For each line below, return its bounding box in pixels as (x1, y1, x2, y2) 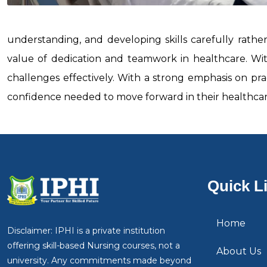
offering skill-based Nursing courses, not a (7, 240, 180, 252)
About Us (216, 246, 261, 257)
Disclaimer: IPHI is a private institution (7, 225, 165, 237)
